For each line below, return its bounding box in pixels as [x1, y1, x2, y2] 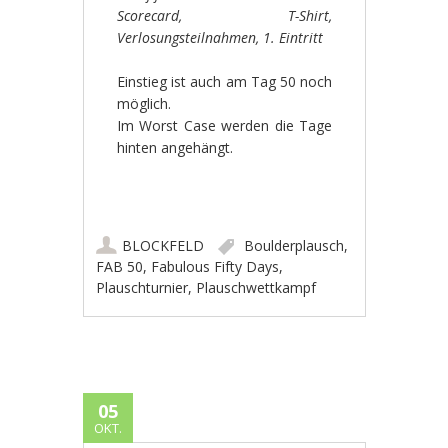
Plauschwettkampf [196, 277, 317, 297]
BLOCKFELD [122, 235, 205, 255]
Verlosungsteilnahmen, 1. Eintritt [116, 27, 323, 47]
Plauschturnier [96, 277, 189, 297]
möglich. [116, 93, 171, 113]
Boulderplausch [244, 235, 345, 255]
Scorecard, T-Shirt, [116, 5, 333, 25]
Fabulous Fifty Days [151, 256, 280, 276]
